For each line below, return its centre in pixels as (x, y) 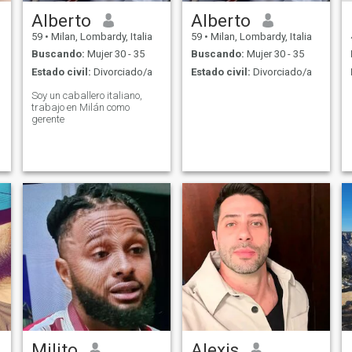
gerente (48, 119)
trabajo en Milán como (80, 107)
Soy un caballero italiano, (86, 95)
